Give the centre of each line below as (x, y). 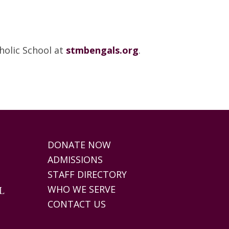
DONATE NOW (79, 145)
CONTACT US (77, 204)
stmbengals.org (102, 50)
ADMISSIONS (75, 160)
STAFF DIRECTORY (87, 175)
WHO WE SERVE (82, 189)
